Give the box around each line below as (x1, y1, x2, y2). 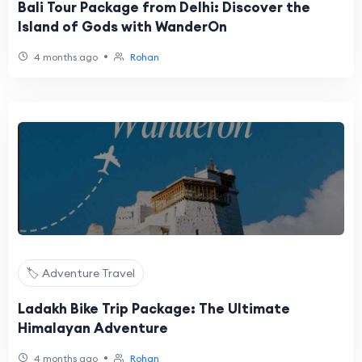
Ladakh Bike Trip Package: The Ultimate (18, 300, 290, 318)
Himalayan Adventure (18, 319, 168, 337)
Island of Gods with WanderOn (18, 18, 227, 36)
